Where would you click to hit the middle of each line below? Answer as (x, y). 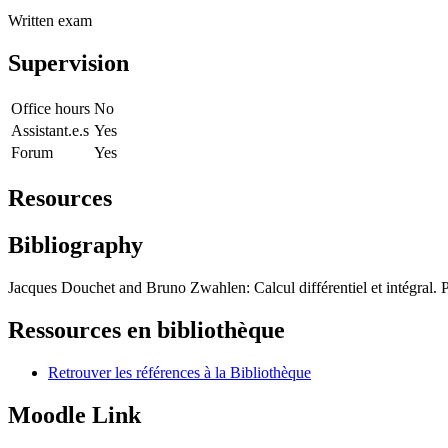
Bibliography (75, 244)
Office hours (50, 109)
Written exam (50, 21)
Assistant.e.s (50, 131)
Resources (60, 198)
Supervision (68, 63)
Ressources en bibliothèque (146, 329)
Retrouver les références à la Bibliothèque (179, 372)
